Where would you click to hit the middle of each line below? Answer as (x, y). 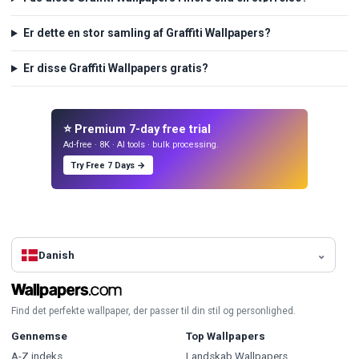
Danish (57, 255)
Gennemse (39, 337)
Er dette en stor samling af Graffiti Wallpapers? (147, 33)
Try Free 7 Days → (108, 165)
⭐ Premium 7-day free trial (137, 129)
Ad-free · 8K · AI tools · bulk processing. (141, 144)
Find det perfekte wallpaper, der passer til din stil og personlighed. (153, 311)
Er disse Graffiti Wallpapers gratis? (115, 69)
